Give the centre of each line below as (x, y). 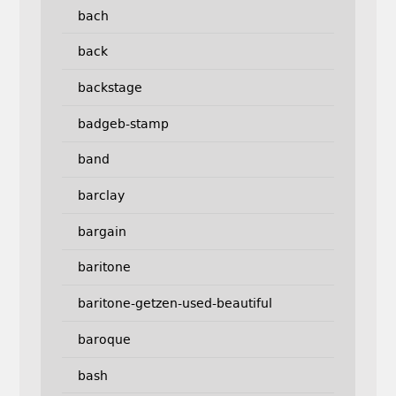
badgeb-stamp (123, 123)
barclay (101, 196)
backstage (110, 88)
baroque (104, 339)
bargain (102, 231)
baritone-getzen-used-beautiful (175, 304)
